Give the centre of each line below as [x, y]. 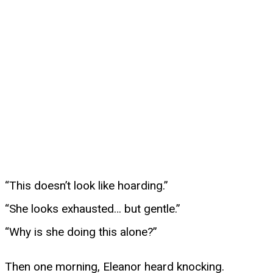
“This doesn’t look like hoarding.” [87, 185]
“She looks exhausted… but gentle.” [93, 208]
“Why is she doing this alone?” [81, 232]
